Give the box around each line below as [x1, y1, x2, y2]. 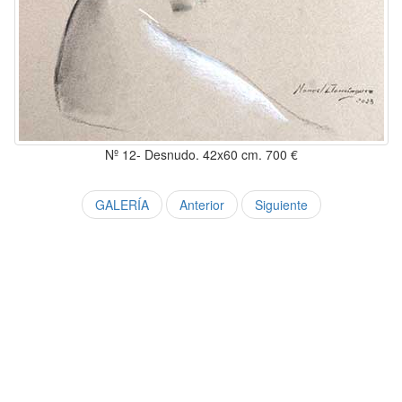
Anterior [179, 196, 224, 214]
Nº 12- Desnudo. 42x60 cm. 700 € [104, 145, 298, 163]
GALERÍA [94, 196, 149, 214]
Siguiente [254, 196, 308, 214]
